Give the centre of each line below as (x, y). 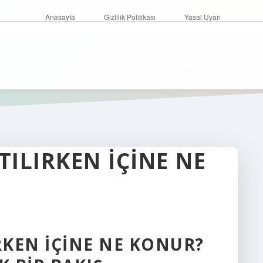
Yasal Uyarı (203, 17)
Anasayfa (60, 17)
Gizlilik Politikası (130, 17)
